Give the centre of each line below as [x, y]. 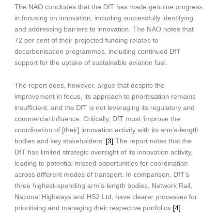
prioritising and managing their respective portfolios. [94, 208]
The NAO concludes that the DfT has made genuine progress [108, 7]
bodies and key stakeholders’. [60, 141]
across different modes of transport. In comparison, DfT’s [102, 175]
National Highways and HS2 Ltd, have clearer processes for [106, 197]
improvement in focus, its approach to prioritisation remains [105, 97]
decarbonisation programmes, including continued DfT [98, 52]
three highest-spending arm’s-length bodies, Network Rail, [103, 186]
